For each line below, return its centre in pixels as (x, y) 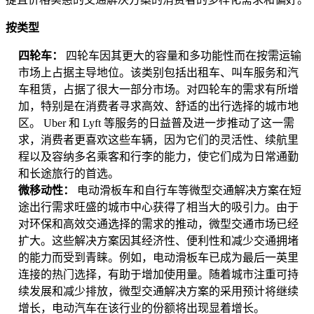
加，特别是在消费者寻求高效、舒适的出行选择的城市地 (158, 107)
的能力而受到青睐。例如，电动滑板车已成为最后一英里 (158, 258)
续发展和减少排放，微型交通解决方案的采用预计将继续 (158, 292)
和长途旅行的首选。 (69, 174)
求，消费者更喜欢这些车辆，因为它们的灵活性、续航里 (158, 140)
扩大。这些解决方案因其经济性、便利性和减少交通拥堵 (158, 241)
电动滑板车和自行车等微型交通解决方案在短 (189, 191)
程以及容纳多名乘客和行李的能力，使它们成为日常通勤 (158, 157)
